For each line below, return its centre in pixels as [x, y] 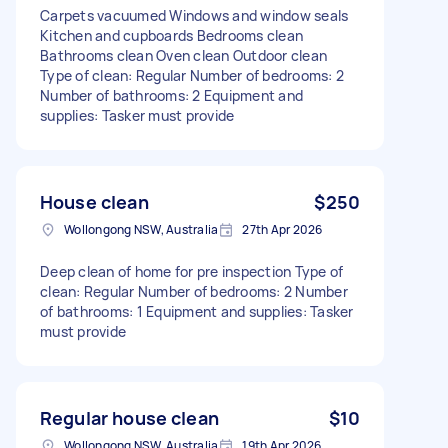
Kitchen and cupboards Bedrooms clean [171, 35]
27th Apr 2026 [282, 229]
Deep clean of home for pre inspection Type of [192, 271]
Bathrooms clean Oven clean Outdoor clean [183, 55]
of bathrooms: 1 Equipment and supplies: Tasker [197, 311]
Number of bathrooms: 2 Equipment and [171, 95]
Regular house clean [129, 417]
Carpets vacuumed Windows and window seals [194, 15]
